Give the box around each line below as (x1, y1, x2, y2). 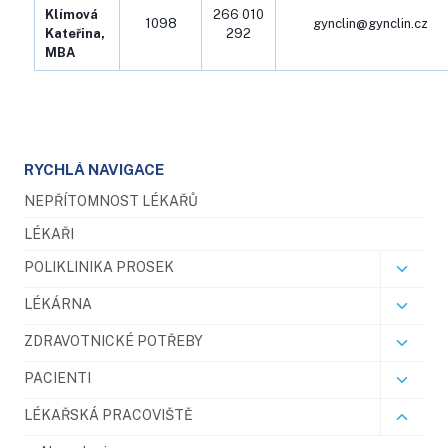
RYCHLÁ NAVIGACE (24, 161, 164, 178)
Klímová (45, 7, 98, 22)
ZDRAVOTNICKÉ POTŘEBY (24, 332, 203, 349)
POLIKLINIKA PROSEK (24, 258, 174, 275)
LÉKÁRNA (24, 295, 92, 312)
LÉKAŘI (24, 225, 74, 242)
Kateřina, (45, 26, 105, 41)
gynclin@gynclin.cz (312, 16, 428, 31)
